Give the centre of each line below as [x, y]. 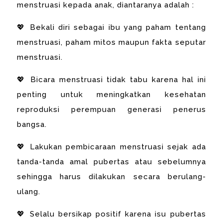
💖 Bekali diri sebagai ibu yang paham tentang [111, 27]
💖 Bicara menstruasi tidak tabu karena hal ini [111, 79]
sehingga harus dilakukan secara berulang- [111, 176]
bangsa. [32, 124]
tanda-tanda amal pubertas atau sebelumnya [111, 162]
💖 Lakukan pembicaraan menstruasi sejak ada [111, 147]
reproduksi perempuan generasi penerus [111, 109]
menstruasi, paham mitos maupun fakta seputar [111, 42]
